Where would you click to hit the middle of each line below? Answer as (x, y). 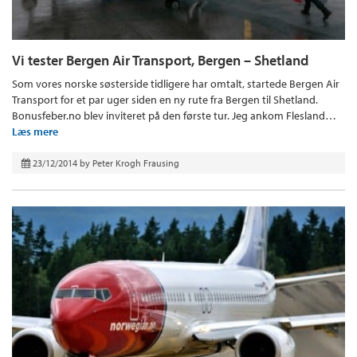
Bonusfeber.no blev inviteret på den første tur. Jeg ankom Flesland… (174, 115)
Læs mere (35, 131)
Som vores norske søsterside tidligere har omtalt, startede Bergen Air (176, 83)
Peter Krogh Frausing (136, 163)
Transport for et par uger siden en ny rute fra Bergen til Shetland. (165, 99)
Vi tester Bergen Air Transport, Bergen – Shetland (160, 60)
